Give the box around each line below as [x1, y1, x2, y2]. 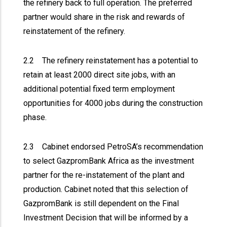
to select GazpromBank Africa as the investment [23, 156, 195, 166]
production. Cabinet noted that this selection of [23, 184, 189, 194]
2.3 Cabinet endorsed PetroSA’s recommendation [23, 142, 204, 152]
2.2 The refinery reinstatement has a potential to [23, 56, 199, 65]
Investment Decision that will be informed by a [23, 213, 188, 222]
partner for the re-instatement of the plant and [23, 170, 185, 180]
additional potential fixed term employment [23, 84, 175, 94]
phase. [23, 112, 49, 122]
